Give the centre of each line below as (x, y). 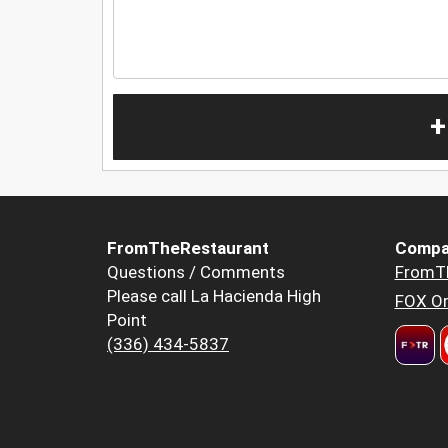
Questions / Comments (196, 272)
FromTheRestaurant (188, 248)
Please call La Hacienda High (214, 296)
